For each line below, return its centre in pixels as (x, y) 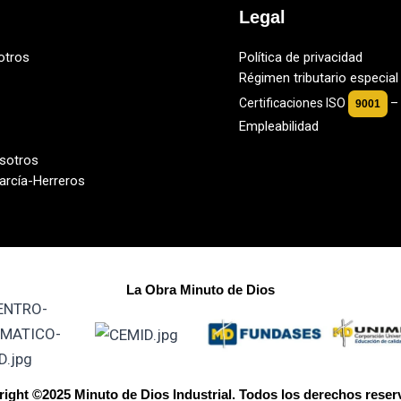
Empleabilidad (278, 126)
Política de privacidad (300, 57)
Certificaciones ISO (292, 102)
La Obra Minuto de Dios (200, 289)
